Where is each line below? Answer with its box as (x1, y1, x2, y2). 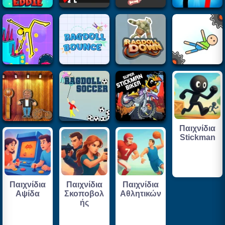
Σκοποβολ (64, 189, 104, 198)
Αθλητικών (120, 189, 162, 198)
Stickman (179, 133, 215, 142)
